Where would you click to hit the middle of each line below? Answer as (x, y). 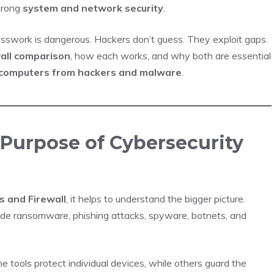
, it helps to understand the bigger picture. (156, 199)
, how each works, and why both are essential (171, 56)
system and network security (93, 8)
